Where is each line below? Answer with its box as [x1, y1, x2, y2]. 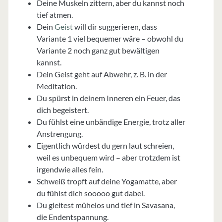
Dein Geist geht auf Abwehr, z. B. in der [36, 69, 167, 79]
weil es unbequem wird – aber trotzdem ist [36, 153, 180, 163]
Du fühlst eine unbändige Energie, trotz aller [36, 117, 185, 127]
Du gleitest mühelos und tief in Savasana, [36, 200, 175, 210]
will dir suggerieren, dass [72, 22, 157, 32]
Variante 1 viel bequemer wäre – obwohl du [36, 34, 183, 44]
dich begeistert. [36, 105, 89, 115]
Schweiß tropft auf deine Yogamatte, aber [36, 176, 177, 186]
